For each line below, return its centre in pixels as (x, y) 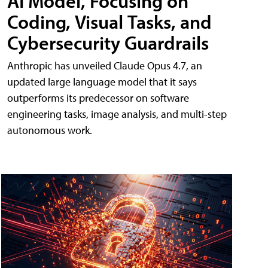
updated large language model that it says (102, 81)
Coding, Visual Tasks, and (109, 21)
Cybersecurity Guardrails (108, 42)
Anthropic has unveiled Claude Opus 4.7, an (105, 65)
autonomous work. (50, 130)
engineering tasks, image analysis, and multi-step (117, 114)
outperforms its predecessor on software (98, 98)
